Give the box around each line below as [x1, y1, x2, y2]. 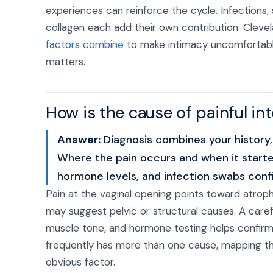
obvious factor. [46, 255, 115, 269]
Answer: [57, 132, 101, 147]
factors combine [46, 38, 124, 51]
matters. [46, 55, 85, 68]
